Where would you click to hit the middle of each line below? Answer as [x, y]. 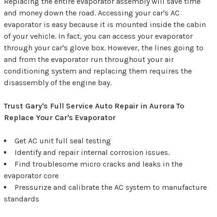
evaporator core [31, 175]
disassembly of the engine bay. [58, 82]
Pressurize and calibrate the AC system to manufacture [111, 187]
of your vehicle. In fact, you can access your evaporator [98, 36]
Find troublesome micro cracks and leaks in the [99, 164]
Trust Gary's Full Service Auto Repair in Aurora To [94, 106]
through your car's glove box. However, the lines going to [104, 47]
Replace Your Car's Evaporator [60, 117]
